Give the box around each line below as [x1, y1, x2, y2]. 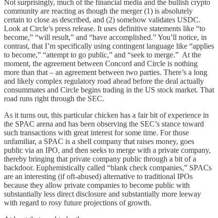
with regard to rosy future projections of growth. [4, 198, 151, 207]
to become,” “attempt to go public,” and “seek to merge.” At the [4, 50, 201, 59]
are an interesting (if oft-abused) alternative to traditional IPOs [4, 172, 193, 181]
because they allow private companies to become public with [4, 181, 190, 189]
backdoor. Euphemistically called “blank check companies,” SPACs [4, 163, 212, 172]
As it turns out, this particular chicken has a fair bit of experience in [4, 110, 209, 119]
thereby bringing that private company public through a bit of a [4, 154, 196, 163]
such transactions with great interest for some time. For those [4, 128, 189, 137]
